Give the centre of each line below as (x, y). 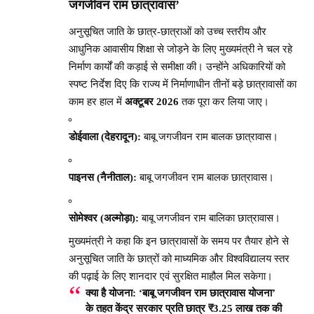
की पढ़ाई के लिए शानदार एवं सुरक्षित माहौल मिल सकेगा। (171, 277)
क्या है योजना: (111, 293)
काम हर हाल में (97, 102)
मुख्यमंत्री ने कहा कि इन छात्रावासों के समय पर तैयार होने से (179, 241)
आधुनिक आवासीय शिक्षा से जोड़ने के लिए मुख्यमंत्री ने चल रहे (180, 49)
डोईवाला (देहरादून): (105, 137)
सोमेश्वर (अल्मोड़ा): (104, 218)
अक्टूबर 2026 (152, 102)
